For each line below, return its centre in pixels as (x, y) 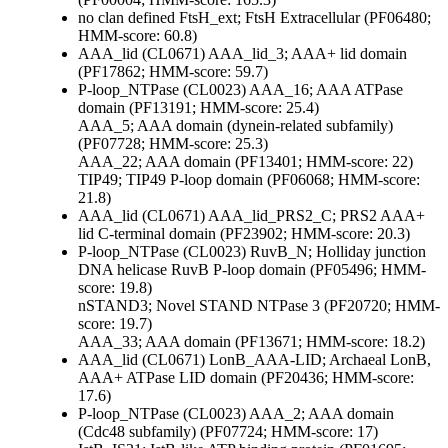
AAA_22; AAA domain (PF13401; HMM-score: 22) (245, 162)
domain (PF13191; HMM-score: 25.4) (198, 108)
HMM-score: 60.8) (137, 36)
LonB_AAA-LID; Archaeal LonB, (320, 360)
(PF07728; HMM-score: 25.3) (173, 144)
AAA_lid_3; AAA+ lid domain (307, 54)
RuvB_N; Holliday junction (338, 252)
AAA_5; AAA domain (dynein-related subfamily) (235, 126)
